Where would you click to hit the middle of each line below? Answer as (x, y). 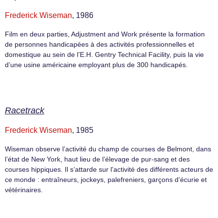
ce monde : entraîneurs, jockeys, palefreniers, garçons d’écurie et (106, 179)
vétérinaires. (24, 190)
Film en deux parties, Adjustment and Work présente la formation (105, 34)
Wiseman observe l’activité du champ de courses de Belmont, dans (108, 149)
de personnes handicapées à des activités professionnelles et (100, 44)
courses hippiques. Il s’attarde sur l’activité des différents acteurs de (109, 169)
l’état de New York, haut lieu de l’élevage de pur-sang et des (97, 159)
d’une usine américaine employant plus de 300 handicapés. (96, 64)
